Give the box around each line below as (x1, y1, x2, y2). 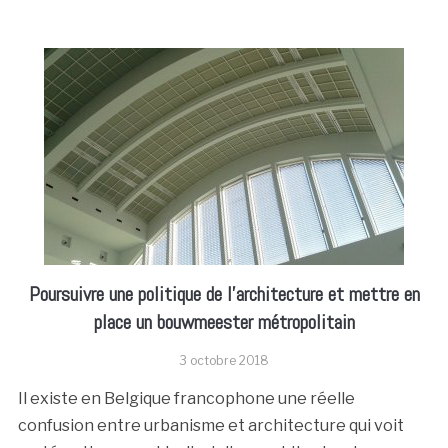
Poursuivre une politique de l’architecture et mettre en (28, 281, 420, 307)
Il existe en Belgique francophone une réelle (17, 389, 355, 408)
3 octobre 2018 (179, 353, 269, 368)
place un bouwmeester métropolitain (93, 309, 355, 335)
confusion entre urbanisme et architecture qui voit (17, 416, 404, 435)
